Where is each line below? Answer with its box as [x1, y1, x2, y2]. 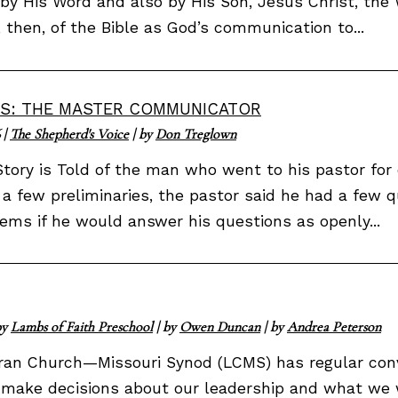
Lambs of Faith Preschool [11, 317, 153, 336]
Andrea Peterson [287, 317, 381, 336]
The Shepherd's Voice [10, 124, 129, 143]
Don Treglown [155, 124, 236, 143]
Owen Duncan [179, 317, 260, 336]
